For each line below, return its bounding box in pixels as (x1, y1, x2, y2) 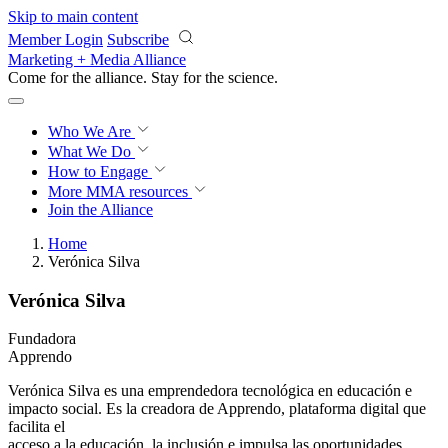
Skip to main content (8, 8, 138, 25)
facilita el (8, 418, 65, 436)
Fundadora (8, 330, 76, 348)
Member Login (8, 31, 103, 48)
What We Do (48, 143, 135, 160)
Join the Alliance (48, 201, 153, 218)
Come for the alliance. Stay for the (8, 69, 228, 86)
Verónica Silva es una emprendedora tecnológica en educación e (8, 382, 412, 400)
